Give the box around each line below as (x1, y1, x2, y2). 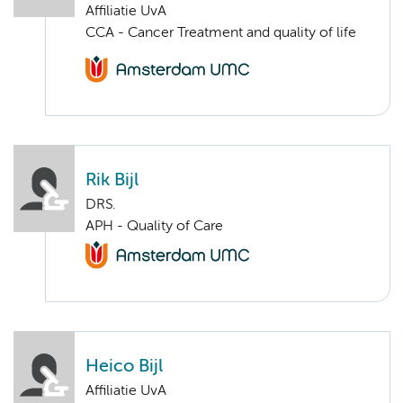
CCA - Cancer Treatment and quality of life (85, 25, 356, 40)
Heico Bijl (85, 357, 163, 375)
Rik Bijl (85, 172, 139, 190)
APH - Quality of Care (85, 219, 223, 235)
